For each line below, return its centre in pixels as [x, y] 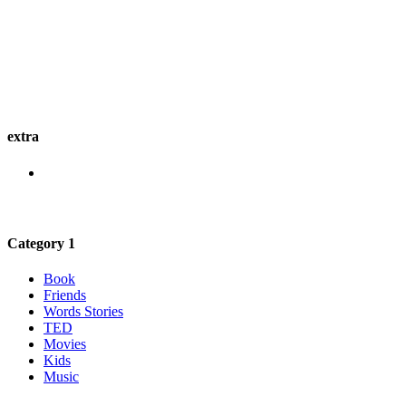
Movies [65, 344]
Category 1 [41, 244]
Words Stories [83, 312]
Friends [65, 295]
